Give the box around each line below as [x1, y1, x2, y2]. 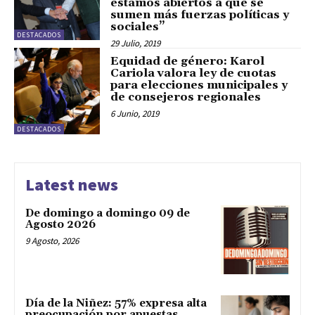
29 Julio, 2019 [110, 37, 161, 50]
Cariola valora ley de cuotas [110, 66, 277, 81]
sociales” [110, 20, 166, 34]
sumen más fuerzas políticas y [110, 8, 290, 22]
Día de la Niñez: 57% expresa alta [25, 296, 207, 310]
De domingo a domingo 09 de [25, 206, 190, 220]
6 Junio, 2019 [110, 108, 160, 120]
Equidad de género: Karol [110, 54, 265, 69]
